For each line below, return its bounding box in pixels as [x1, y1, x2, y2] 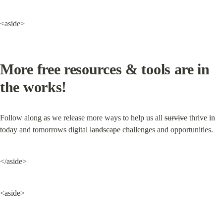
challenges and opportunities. [120, 125, 213, 134]
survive [165, 113, 187, 122]
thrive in [187, 113, 215, 122]
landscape [90, 125, 120, 134]
